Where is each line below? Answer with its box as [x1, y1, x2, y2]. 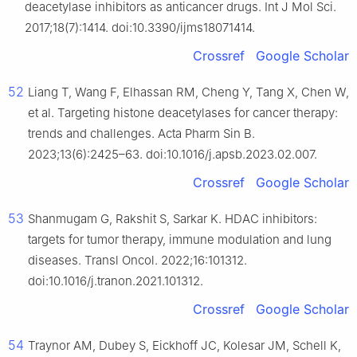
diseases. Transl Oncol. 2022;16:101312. [28, 253, 247, 269]
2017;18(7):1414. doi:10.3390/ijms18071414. [25, 20, 255, 36]
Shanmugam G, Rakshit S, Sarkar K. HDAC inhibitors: [28, 211, 317, 227]
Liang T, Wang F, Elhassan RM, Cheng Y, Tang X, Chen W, [28, 84, 349, 100]
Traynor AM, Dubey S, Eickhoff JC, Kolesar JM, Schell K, [28, 338, 341, 354]
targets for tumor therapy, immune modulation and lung [28, 232, 331, 248]
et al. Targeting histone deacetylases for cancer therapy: [28, 105, 338, 121]
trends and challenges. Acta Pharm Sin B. [28, 126, 255, 142]
